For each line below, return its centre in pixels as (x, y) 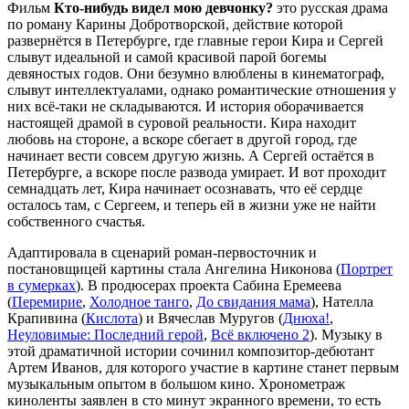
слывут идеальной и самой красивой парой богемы (167, 58)
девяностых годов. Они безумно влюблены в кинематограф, (196, 74)
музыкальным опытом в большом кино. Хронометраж (176, 384)
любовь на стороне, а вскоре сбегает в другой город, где (182, 140)
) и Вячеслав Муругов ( (210, 319)
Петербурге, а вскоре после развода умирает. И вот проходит (197, 173)
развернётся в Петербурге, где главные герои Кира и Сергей (195, 41)
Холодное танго (139, 302)
